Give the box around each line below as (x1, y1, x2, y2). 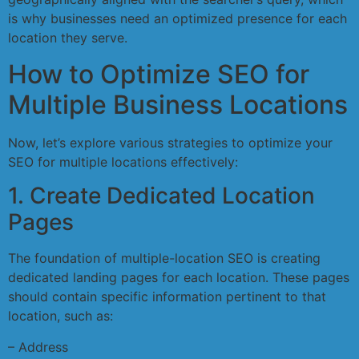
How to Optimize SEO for (8, 58, 309, 90)
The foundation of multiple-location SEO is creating (8, 250, 321, 267)
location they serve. (8, 30, 127, 46)
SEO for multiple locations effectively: (8, 153, 238, 170)
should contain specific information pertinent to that (8, 288, 326, 305)
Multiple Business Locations (8, 88, 348, 120)
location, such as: (8, 308, 113, 325)
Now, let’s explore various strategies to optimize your (8, 134, 333, 151)
